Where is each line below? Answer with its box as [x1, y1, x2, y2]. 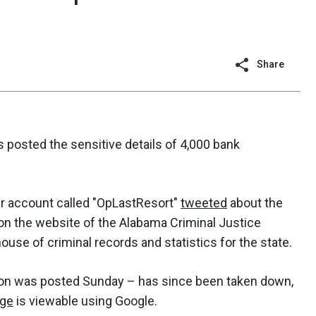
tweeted [181, 195, 227, 211]
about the [227, 195, 283, 211]
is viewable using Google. [13, 293, 157, 309]
